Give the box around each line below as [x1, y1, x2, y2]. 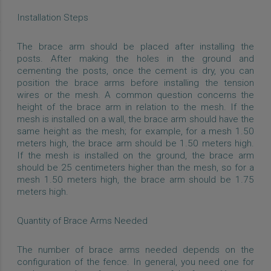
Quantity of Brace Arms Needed [17, 215, 148, 226]
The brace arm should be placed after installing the [17, 41, 254, 52]
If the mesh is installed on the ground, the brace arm [17, 149, 254, 161]
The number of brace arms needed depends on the [17, 244, 254, 255]
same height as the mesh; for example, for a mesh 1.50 [17, 125, 254, 137]
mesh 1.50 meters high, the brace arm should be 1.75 [17, 174, 254, 185]
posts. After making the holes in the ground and [17, 53, 254, 64]
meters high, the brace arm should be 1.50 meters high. [17, 137, 254, 149]
